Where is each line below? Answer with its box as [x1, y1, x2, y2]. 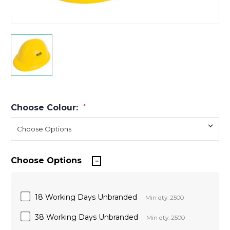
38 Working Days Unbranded [35, 212, 138, 222]
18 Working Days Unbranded [35, 192, 137, 202]
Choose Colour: [11, 102, 81, 112]
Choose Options [11, 155, 82, 165]
